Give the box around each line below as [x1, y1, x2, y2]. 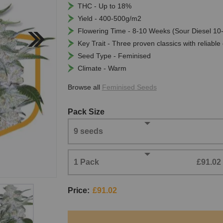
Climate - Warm [77, 64, 126, 73]
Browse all [67, 83, 102, 92]
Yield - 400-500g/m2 [77, 14, 141, 23]
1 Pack [73, 158, 99, 167]
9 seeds [73, 127, 103, 136]
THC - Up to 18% [77, 2, 131, 10]
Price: [67, 186, 90, 195]
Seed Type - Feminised [77, 52, 151, 60]
